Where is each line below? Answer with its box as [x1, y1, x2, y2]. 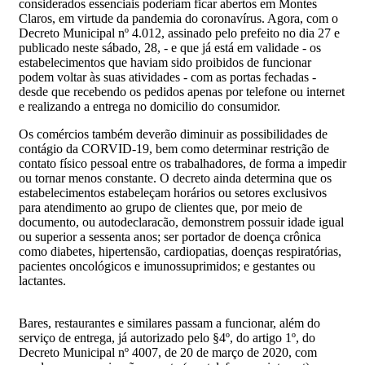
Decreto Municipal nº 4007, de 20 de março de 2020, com [19, 345, 317, 359]
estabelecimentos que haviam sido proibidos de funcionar [19, 55, 311, 69]
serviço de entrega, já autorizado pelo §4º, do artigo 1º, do [19, 330, 315, 345]
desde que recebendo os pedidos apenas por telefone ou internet [19, 84, 345, 99]
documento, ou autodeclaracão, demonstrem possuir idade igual [19, 214, 344, 229]
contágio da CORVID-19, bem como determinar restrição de [19, 141, 329, 156]
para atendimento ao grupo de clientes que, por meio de [19, 200, 302, 214]
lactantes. [19, 273, 66, 288]
